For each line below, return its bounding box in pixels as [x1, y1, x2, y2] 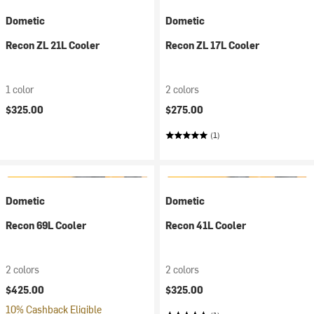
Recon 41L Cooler [165, 219, 246, 232]
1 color [6, 83, 34, 96]
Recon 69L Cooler [6, 219, 86, 232]
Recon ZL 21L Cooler [6, 39, 100, 52]
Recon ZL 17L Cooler [165, 39, 259, 52]
